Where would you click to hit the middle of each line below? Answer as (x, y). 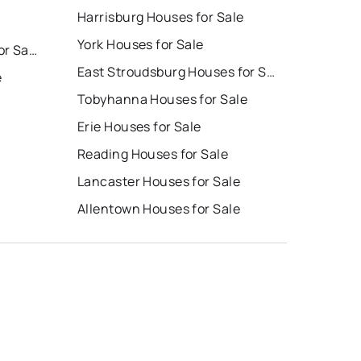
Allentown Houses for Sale (159, 208)
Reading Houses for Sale (153, 154)
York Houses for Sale (141, 44)
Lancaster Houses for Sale (159, 181)
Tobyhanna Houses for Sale (162, 99)
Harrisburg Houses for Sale (161, 17)
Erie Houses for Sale (139, 126)
